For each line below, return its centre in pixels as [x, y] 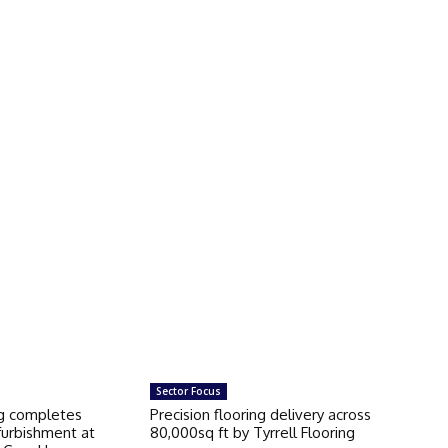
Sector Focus [188, 390]
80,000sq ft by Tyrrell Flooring [252, 432]
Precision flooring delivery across [260, 414]
